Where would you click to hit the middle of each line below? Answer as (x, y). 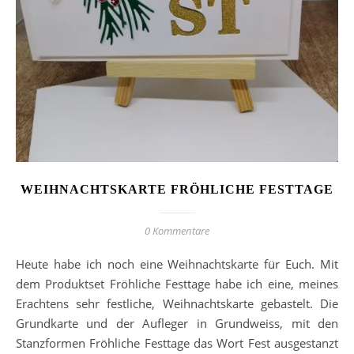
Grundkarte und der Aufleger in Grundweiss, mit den (177, 324)
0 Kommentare (177, 231)
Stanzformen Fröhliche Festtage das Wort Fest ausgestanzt (177, 343)
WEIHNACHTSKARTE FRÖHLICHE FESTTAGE (177, 190)
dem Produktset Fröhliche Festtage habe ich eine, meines (177, 284)
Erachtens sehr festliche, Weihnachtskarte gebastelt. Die (177, 304)
